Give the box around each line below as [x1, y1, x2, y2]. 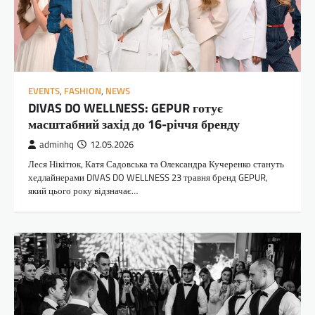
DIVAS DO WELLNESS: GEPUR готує [28, 98, 223, 118]
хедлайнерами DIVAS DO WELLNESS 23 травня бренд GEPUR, [28, 170, 268, 185]
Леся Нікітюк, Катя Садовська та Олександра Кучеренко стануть [28, 157, 284, 172]
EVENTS [28, 84, 60, 98]
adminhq [39, 138, 74, 152]
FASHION [64, 84, 101, 98]
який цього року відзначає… [28, 184, 138, 198]
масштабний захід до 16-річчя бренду [28, 115, 240, 134]
